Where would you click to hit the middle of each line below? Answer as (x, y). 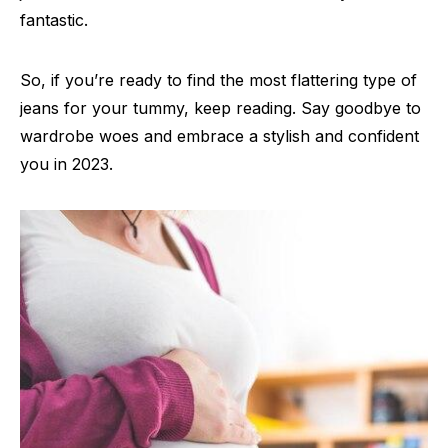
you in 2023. (66, 164)
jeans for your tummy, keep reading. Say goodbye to (220, 108)
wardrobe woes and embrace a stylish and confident (219, 136)
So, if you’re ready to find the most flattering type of (218, 80)
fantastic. (54, 20)
